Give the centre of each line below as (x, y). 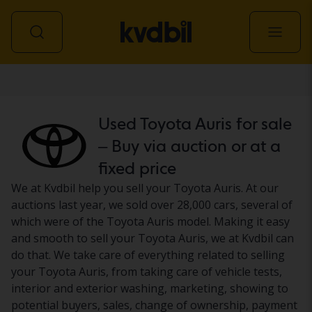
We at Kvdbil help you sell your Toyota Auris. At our (145, 188)
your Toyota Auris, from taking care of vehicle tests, (147, 272)
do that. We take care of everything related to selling (148, 255)
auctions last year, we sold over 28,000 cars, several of (152, 205)
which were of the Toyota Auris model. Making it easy (150, 221)
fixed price (137, 168)
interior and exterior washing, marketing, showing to (150, 288)
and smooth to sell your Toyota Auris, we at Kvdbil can (153, 238)
